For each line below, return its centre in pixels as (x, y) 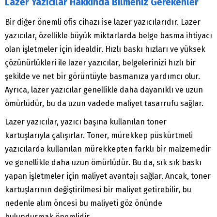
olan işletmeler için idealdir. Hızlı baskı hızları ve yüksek (105, 49)
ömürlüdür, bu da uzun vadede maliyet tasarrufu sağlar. (104, 104)
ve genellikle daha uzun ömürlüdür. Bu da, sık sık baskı (103, 163)
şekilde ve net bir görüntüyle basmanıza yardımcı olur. (102, 77)
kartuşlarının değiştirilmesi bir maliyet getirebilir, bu (98, 190)
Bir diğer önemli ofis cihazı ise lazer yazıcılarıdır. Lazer (103, 22)
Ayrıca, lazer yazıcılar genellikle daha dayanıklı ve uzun (104, 90)
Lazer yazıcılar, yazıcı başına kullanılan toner (86, 122)
